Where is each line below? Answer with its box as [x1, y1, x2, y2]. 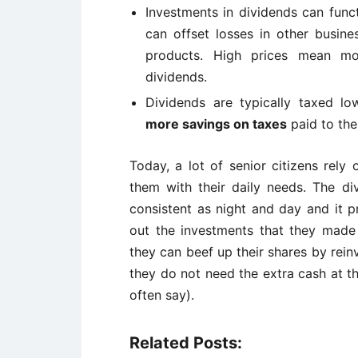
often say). [129, 287, 194, 303]
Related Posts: [129, 333, 242, 352]
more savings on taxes [145, 116, 287, 132]
